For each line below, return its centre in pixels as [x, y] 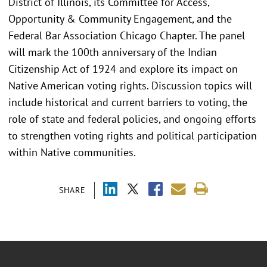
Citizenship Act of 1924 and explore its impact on [123, 69]
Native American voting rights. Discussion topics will [130, 85]
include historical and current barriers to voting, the [128, 102]
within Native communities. [72, 152]
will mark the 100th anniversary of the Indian [113, 52]
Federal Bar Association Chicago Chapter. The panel [127, 35]
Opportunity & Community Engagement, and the [120, 18]
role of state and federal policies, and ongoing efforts [132, 119]
